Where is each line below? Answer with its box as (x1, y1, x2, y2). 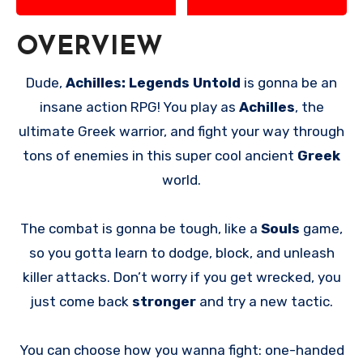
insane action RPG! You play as (39, 98, 239, 115)
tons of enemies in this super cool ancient (23, 147, 297, 164)
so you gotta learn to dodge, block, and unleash (28, 244, 335, 261)
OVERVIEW (16, 35, 163, 62)
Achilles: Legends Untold (66, 74, 241, 91)
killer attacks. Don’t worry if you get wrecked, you (22, 268, 341, 285)
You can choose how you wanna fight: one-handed (19, 341, 344, 358)
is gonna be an (241, 74, 337, 91)
